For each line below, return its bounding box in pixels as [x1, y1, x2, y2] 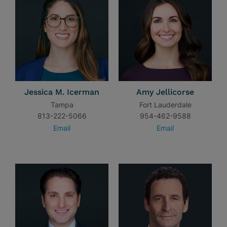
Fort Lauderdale [139, 100, 192, 109]
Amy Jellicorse [136, 87, 194, 97]
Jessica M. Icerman [24, 87, 99, 97]
